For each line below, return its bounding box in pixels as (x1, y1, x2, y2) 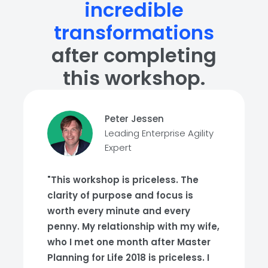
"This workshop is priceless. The (47, 173, 199, 186)
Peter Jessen (105, 112, 164, 125)
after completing (51, 41, 217, 69)
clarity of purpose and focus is (47, 188, 193, 202)
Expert (105, 141, 132, 154)
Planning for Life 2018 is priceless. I (47, 251, 209, 264)
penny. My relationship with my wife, (47, 220, 220, 233)
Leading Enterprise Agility (105, 126, 214, 139)
